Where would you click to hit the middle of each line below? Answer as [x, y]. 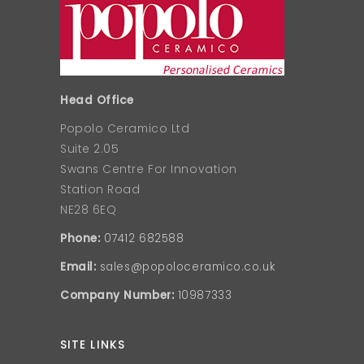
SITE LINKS [93, 345]
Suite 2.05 [90, 149]
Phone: [80, 238]
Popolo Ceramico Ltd [125, 129]
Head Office [97, 100]
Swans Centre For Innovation [149, 169]
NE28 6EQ [89, 210]
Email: [80, 267]
